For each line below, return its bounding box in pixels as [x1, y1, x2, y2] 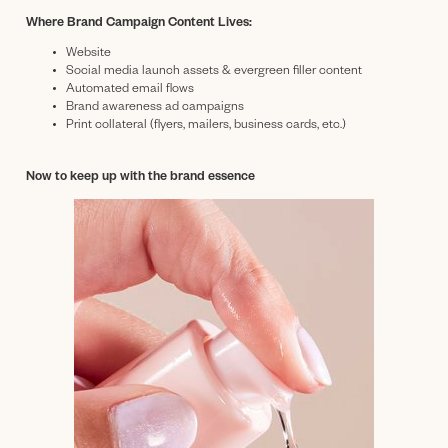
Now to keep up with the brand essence [26, 170, 255, 185]
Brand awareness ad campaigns [66, 100, 244, 115]
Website [66, 46, 111, 61]
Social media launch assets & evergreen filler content [66, 64, 362, 79]
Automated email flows [66, 82, 194, 97]
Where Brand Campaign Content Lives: [26, 16, 252, 31]
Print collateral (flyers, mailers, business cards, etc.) [66, 118, 346, 133]
